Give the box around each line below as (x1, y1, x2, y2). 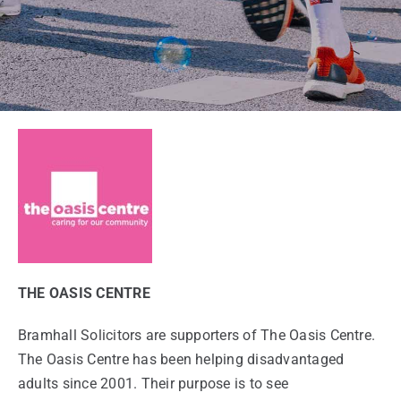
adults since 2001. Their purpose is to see (18, 375, 289, 392)
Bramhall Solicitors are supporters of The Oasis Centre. (18, 327, 376, 344)
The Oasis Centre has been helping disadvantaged (18, 351, 345, 368)
